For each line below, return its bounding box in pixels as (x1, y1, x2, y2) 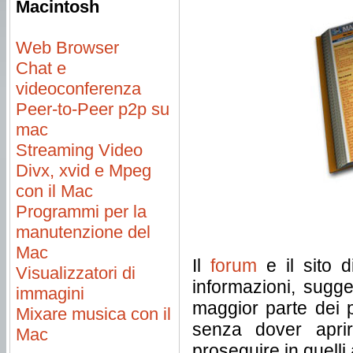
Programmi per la (16, 202, 147, 221)
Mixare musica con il (16, 304, 171, 324)
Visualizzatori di (16, 263, 136, 283)
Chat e (16, 58, 66, 78)
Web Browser (16, 38, 119, 58)
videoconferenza (16, 79, 141, 98)
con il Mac (16, 181, 93, 201)
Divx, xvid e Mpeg (16, 161, 151, 180)
